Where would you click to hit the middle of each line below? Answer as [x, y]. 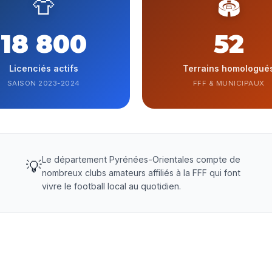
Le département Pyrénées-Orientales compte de [141, 159]
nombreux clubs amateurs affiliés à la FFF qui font [141, 173]
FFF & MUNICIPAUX [229, 83]
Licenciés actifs [43, 68]
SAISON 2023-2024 [43, 83]
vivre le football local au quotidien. [111, 186]
